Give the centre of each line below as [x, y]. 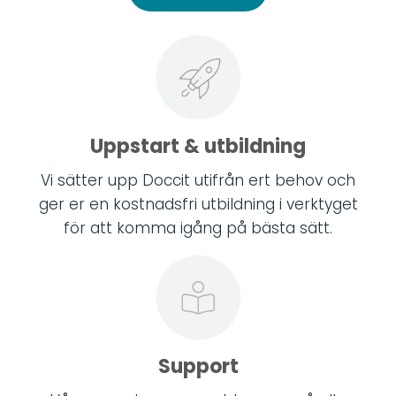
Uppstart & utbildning [198, 146]
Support [198, 366]
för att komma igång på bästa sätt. [198, 228]
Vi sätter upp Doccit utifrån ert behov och [198, 180]
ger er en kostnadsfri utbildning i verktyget [198, 204]
